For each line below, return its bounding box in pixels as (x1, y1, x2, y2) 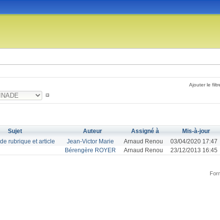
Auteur (82, 127, 102, 135)
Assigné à (131, 127, 159, 135)
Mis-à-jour (182, 127, 210, 135)
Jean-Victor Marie (67, 137, 114, 145)
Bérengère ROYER (65, 146, 116, 154)
